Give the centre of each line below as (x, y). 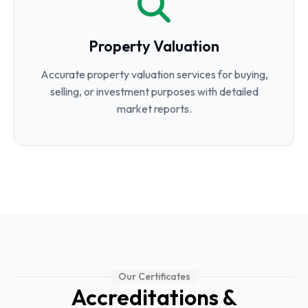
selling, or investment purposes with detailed (154, 91)
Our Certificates (154, 276)
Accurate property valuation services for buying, (154, 74)
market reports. (154, 109)
